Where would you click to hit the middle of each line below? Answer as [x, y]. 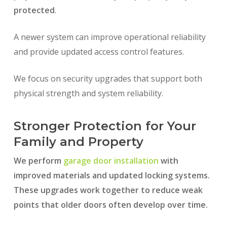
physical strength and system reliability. [88, 93]
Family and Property [78, 142]
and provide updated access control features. [100, 52]
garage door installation [111, 161]
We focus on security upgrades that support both [108, 79]
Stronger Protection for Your [105, 126]
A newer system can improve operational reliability [109, 37]
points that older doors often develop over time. [110, 205]
